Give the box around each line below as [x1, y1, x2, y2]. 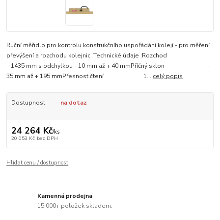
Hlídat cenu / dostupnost [6, 159, 69, 166]
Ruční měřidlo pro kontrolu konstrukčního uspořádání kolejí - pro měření [6, 41, 210, 50]
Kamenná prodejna [37, 192, 93, 200]
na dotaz [60, 99, 87, 107]
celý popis [153, 72, 183, 81]
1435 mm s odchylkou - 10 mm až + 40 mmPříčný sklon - [6, 62, 210, 70]
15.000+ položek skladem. [37, 201, 113, 210]
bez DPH [36, 134, 58, 142]
